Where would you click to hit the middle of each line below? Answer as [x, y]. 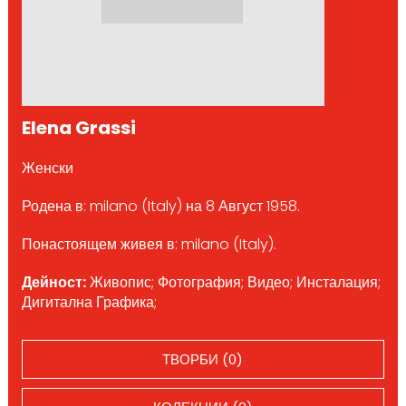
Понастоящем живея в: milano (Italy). [149, 244]
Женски [47, 168]
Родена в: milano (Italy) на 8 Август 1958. [160, 206]
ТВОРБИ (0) [203, 359]
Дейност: [53, 282]
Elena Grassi [78, 127]
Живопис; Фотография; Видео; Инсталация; [233, 282]
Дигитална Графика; [89, 302]
